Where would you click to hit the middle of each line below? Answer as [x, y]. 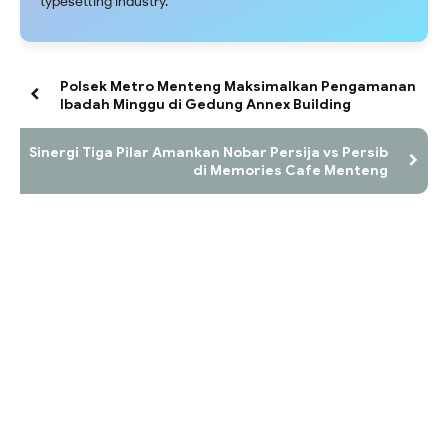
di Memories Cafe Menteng [290, 170]
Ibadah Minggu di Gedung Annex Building [205, 104]
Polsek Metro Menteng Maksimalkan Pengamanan [238, 86]
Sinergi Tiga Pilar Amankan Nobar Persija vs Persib [208, 152]
